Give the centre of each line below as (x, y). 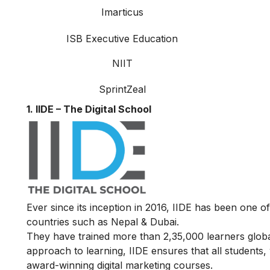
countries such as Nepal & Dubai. (103, 222)
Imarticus (122, 12)
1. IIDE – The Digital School (89, 109)
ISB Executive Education (122, 39)
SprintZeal (122, 89)
